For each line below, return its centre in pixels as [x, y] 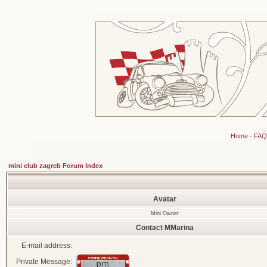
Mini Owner [164, 213]
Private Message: [44, 262]
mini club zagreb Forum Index [55, 166]
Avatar [165, 199]
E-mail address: [47, 246]
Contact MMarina [165, 228]
